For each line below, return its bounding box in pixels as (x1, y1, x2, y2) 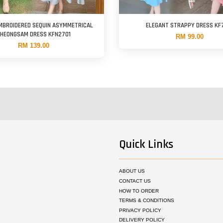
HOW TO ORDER (119, 188, 159, 194)
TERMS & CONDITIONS (119, 198, 174, 204)
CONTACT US (119, 178, 151, 184)
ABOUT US (119, 168, 145, 174)
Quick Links (119, 137, 173, 152)
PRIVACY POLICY (119, 207, 161, 213)
